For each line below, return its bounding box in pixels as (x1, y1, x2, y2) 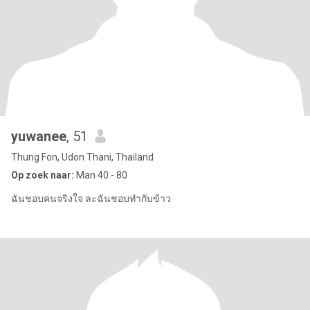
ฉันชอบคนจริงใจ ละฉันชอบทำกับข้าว (11, 193, 171, 204)
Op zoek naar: (11, 170, 74, 181)
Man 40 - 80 (74, 170, 127, 181)
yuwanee (11, 128, 66, 145)
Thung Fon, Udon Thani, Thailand (11, 152, 154, 163)
